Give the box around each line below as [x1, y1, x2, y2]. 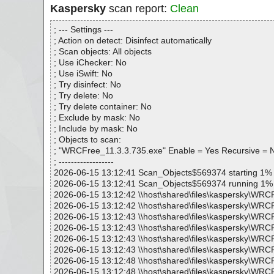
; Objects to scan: [54, 135, 121, 144]
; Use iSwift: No [54, 68, 113, 78]
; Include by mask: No [54, 124, 138, 133]
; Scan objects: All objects [54, 46, 152, 56]
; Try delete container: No [54, 102, 152, 111]
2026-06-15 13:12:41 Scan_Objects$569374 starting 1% [54, 168, 272, 177]
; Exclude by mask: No [54, 113, 140, 122]
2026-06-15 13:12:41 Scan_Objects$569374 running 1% [54, 179, 273, 188]
